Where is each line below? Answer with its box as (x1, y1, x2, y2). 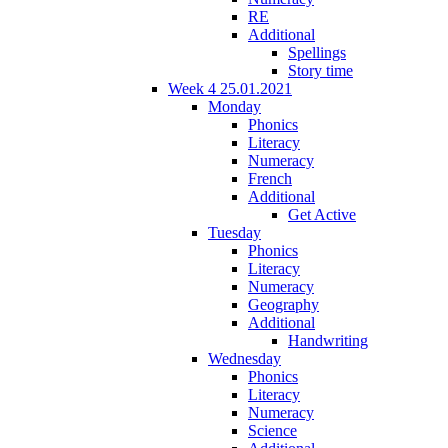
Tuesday (208, 223, 261, 241)
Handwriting (288, 331, 368, 349)
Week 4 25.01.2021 (168, 79, 292, 97)
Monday (208, 97, 261, 115)
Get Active (288, 205, 356, 223)
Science (248, 421, 297, 439)
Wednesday (208, 349, 281, 367)
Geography (248, 295, 319, 313)
